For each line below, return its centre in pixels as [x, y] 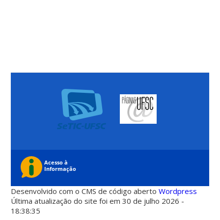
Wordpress [178, 191]
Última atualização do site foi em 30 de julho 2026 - [98, 201]
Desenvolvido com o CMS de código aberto [85, 191]
